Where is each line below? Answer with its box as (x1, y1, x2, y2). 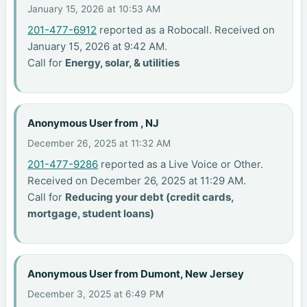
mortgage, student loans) (27, 207, 155, 221)
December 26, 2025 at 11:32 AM (27, 138, 171, 149)
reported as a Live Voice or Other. (98, 158, 264, 171)
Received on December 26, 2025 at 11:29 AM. (27, 174, 247, 188)
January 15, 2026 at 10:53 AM (27, 3, 161, 15)
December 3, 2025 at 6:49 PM (27, 288, 164, 300)
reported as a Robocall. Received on (97, 23, 275, 37)
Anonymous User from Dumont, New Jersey (27, 267, 245, 280)
